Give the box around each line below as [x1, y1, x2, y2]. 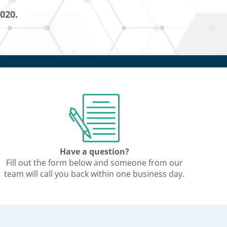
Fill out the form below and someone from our [6, 157, 183, 168]
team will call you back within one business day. [4, 168, 184, 179]
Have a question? [59, 146, 129, 157]
